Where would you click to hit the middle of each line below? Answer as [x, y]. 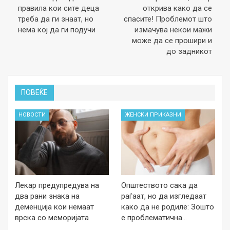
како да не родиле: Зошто [168, 207]
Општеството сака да [159, 186]
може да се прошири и [172, 40]
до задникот [189, 51]
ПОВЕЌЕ [34, 92]
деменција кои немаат [54, 207]
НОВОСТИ [32, 115]
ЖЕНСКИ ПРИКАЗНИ [153, 115]
